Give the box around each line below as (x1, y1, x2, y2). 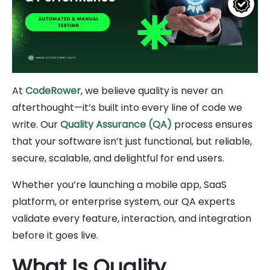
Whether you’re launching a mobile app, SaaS (12, 177, 227, 192)
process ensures (172, 117, 253, 131)
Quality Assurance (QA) (60, 117, 172, 131)
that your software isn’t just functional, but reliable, (12, 134, 252, 148)
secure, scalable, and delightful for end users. (12, 151, 224, 165)
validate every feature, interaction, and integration (12, 211, 251, 225)
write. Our (12, 117, 60, 131)
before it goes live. (12, 228, 98, 242)
